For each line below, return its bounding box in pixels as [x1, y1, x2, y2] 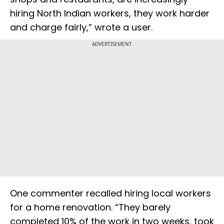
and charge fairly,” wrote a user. [10, 21, 152, 34]
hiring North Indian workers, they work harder [10, 7, 209, 20]
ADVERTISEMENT [92, 40, 132, 48]
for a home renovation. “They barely [10, 201, 170, 214]
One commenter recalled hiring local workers [10, 187, 211, 200]
